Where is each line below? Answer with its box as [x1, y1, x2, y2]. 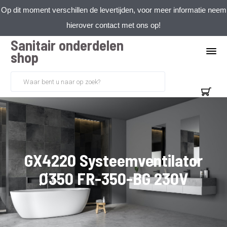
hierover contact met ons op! [66, 21, 161, 29]
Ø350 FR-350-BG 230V [39, 168, 188, 188]
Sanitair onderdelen [11, 36, 124, 54]
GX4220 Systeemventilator [24, 150, 203, 170]
